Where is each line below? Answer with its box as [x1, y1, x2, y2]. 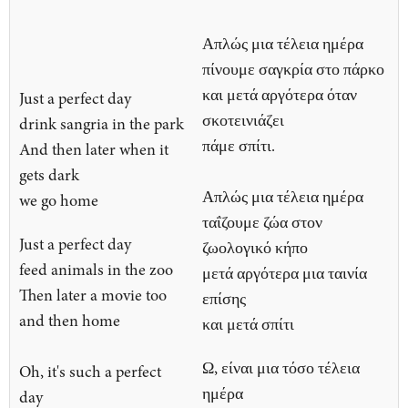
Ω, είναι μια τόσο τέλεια [202, 357, 360, 380]
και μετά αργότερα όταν [202, 84, 357, 107]
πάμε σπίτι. [202, 135, 275, 158]
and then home [19, 310, 120, 332]
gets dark [19, 164, 79, 187]
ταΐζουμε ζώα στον [202, 211, 322, 234]
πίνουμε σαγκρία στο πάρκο [202, 58, 384, 81]
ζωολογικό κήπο [202, 237, 308, 260]
